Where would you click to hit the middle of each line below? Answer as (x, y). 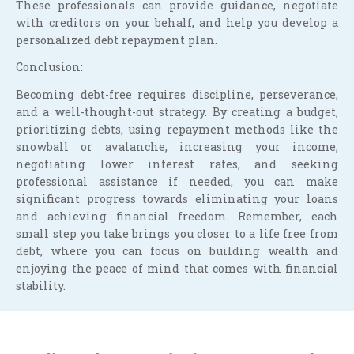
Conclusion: (49, 67)
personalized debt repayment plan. (117, 40)
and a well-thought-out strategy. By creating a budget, (177, 111)
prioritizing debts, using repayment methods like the (177, 129)
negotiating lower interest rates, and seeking (177, 164)
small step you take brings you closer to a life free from (177, 233)
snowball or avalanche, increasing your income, (177, 146)
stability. (41, 285)
